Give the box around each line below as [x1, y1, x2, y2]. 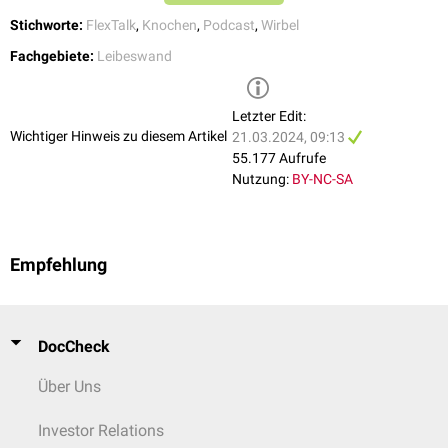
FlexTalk [86, 17, 136, 34]
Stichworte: [10, 17, 83, 34]
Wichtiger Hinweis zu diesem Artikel [10, 127, 227, 144]
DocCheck [38, 337, 110, 356]
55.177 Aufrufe [232, 150, 326, 167]
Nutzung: [232, 171, 289, 188]
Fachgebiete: [10, 48, 94, 65]
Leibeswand [97, 48, 172, 65]
